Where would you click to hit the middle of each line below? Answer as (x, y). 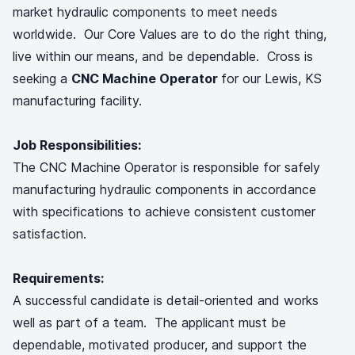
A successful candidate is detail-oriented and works (166, 300)
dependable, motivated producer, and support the (160, 345)
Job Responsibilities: (77, 145)
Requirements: (58, 278)
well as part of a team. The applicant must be (149, 323)
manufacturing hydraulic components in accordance (164, 189)
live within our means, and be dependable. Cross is (163, 56)
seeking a (42, 78)
